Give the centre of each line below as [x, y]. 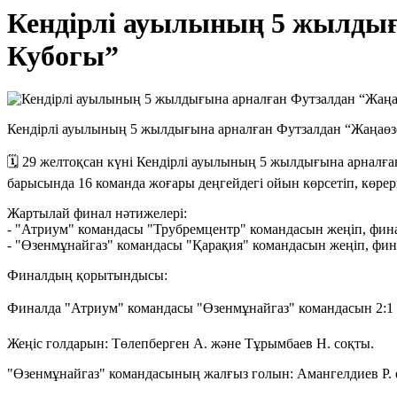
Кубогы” [63, 56]
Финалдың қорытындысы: [87, 276]
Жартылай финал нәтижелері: [97, 214]
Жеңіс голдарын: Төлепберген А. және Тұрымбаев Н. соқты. [191, 344]
